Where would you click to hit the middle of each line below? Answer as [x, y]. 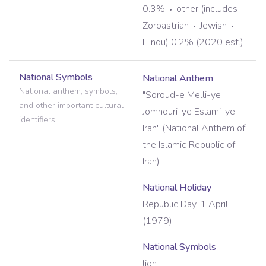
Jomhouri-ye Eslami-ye [189, 112]
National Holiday [177, 188]
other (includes [207, 9]
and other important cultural [71, 106]
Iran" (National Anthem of [194, 129]
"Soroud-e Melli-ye [182, 95]
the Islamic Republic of [189, 145]
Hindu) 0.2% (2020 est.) [193, 42]
